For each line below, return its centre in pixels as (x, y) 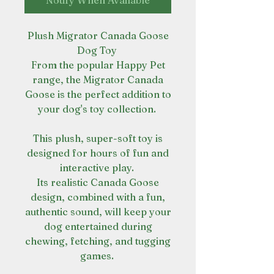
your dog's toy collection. (98, 109)
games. (98, 256)
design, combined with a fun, (98, 197)
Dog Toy (98, 50)
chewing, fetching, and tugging (98, 241)
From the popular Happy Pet (98, 65)
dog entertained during (98, 226)
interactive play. (98, 168)
